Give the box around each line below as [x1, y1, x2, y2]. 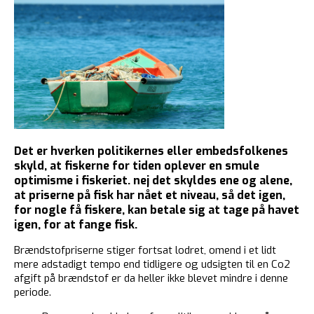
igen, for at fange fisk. [14, 217, 137, 233]
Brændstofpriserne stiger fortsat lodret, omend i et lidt [14, 243, 276, 258]
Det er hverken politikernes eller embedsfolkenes [14, 144, 288, 159]
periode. [14, 285, 51, 300]
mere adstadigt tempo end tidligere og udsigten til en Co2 [14, 257, 290, 272]
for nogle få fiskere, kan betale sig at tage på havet [14, 203, 299, 218]
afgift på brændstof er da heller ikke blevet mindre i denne [14, 271, 288, 286]
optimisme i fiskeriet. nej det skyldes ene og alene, [14, 173, 292, 189]
